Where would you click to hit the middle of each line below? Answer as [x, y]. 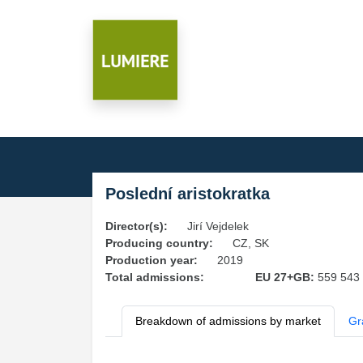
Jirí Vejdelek [218, 226]
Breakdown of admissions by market [228, 321]
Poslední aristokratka [188, 194]
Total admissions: [155, 277]
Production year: [152, 260]
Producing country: [159, 243]
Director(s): [137, 226]
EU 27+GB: [286, 277]
